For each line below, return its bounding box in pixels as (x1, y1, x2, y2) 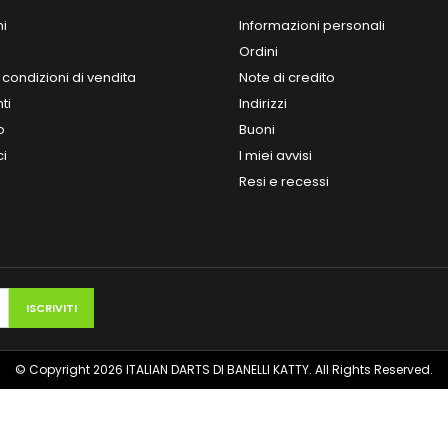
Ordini (239, 42, 278, 61)
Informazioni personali (239, 16, 385, 35)
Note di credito (239, 68, 335, 87)
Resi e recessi (239, 172, 329, 191)
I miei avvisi (239, 146, 312, 165)
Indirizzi (239, 94, 287, 113)
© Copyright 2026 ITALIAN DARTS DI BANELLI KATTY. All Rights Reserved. (15, 361, 433, 378)
